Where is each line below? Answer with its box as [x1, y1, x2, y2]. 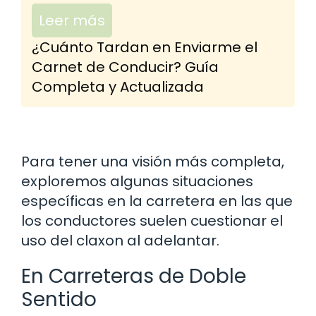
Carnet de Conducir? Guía [32, 57, 219, 78]
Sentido [21, 286, 97, 314]
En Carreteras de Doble [21, 262, 246, 291]
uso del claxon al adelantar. [21, 231, 219, 251]
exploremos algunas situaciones [21, 171, 253, 192]
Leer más [39, 11, 105, 31]
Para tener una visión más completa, [21, 152, 284, 172]
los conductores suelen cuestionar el [21, 211, 283, 231]
